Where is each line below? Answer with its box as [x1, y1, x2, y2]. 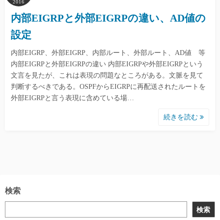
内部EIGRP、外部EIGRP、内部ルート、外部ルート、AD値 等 [11, 49, 205, 56]
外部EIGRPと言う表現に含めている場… [11, 94, 134, 102]
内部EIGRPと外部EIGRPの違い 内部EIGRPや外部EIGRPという [11, 60, 203, 68]
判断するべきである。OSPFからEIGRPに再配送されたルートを [11, 83, 206, 90]
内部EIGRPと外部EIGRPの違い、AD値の [11, 12, 206, 24]
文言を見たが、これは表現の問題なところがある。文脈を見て [11, 72, 203, 79]
